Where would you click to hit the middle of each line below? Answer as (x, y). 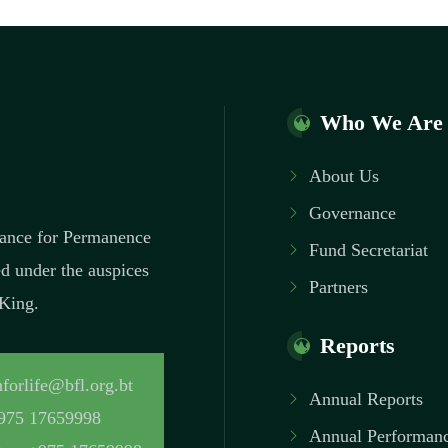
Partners (338, 287)
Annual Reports (366, 399)
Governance (352, 213)
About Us (344, 176)
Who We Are (381, 123)
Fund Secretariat (368, 250)
